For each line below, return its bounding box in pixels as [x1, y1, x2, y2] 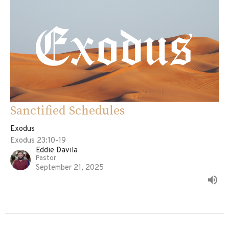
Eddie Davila [36, 145, 78, 155]
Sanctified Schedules [10, 103, 125, 119]
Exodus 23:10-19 [10, 135, 66, 146]
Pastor [36, 154, 56, 163]
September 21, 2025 [36, 163, 104, 173]
